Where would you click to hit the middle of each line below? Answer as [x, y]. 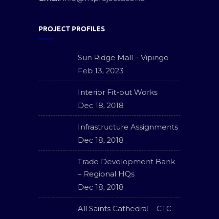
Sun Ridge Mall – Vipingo [123, 57]
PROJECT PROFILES [72, 29]
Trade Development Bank [126, 162]
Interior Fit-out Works [118, 92]
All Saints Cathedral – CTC [125, 208]
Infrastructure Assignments [128, 127]
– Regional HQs [106, 174]
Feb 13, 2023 [101, 71]
